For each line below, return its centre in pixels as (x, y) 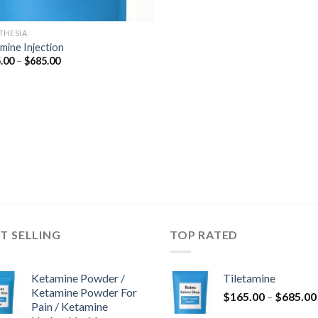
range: (74, 70)
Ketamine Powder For (84, 292)
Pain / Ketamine (70, 307)
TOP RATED (204, 234)
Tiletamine (249, 278)
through (78, 90)
